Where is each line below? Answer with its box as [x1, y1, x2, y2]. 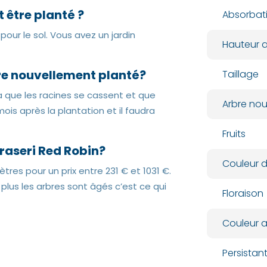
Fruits [222, 127, 246, 141]
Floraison [222, 187, 263, 200]
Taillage [222, 67, 259, 81]
